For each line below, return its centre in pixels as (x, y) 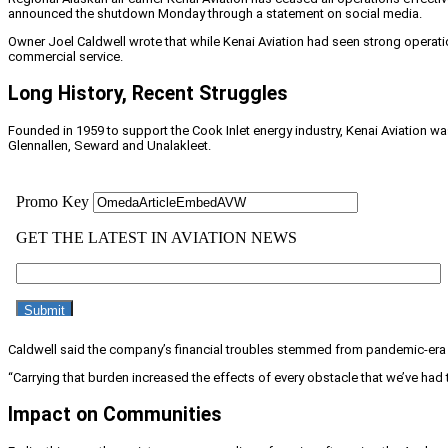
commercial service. (65, 56)
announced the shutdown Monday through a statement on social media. (215, 13)
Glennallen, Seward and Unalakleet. (109, 145)
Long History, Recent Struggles (148, 93)
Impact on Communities (115, 415)
